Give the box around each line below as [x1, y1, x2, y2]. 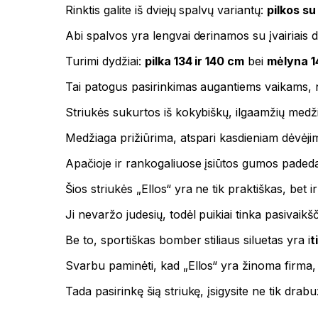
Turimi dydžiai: [65, 54, 145, 69]
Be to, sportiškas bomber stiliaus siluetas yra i [65, 233, 311, 248]
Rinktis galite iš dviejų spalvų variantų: [65, 3, 268, 18]
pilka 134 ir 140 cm [144, 54, 245, 69]
